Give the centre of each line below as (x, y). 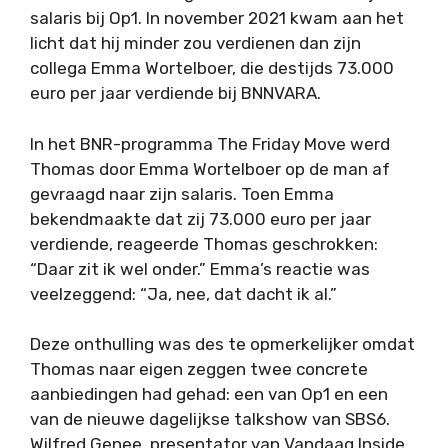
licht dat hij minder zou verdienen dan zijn (195, 43)
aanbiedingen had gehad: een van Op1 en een (209, 394)
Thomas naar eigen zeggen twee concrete (199, 369)
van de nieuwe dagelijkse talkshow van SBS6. (210, 419)
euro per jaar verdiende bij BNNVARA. (175, 93)
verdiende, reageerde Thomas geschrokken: (204, 243)
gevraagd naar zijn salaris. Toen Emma (182, 193)
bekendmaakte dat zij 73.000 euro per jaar (200, 218)
